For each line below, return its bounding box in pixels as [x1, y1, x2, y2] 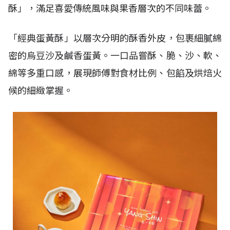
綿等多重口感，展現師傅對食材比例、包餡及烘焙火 [8, 67, 222, 79]
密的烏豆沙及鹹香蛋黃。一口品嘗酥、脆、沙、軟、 [8, 50, 222, 62]
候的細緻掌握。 [8, 85, 73, 97]
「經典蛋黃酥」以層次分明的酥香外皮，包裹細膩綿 [8, 32, 222, 44]
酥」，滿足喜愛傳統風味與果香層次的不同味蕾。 [8, 3, 212, 14]
